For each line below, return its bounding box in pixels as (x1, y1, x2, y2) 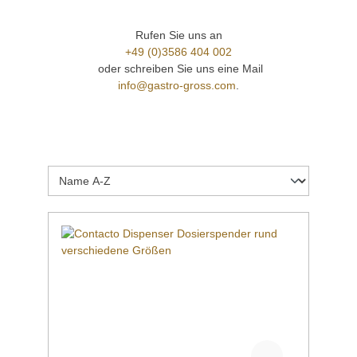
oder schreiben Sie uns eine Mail (94, 61, 263, 75)
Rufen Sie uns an (135, 28, 222, 41)
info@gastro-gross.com (118, 78, 236, 92)
